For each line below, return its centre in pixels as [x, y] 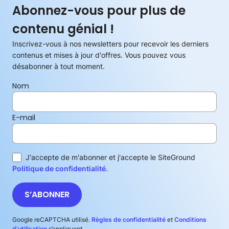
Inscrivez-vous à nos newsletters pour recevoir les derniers [110, 44]
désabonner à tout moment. [59, 66]
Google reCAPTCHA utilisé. [52, 220]
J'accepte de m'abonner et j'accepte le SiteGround [110, 157]
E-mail [24, 118]
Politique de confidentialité [59, 169]
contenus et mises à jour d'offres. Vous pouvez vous [99, 55]
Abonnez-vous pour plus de [99, 11]
